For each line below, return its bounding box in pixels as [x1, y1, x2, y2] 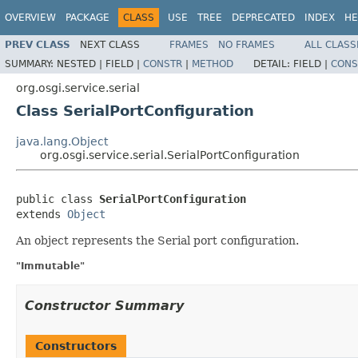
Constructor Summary [25, 297, 184, 313]
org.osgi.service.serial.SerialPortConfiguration [40, 148, 300, 161]
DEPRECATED [232, 12, 295, 23]
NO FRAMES [218, 38, 275, 50]
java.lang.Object [16, 134, 108, 148]
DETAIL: [253, 58, 293, 70]
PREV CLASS [5, 38, 70, 50]
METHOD [192, 58, 233, 70]
